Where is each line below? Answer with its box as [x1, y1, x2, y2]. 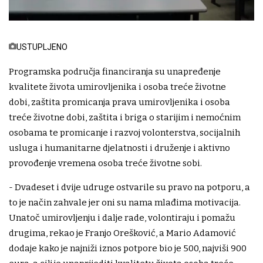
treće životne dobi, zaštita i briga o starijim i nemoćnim [9, 112, 241, 123]
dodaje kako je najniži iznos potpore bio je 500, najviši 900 [9, 242, 247, 254]
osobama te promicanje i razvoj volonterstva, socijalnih [9, 127, 240, 138]
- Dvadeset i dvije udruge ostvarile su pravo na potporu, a [9, 181, 250, 193]
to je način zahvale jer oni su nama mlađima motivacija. [9, 197, 241, 208]
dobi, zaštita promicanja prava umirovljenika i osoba [9, 96, 230, 107]
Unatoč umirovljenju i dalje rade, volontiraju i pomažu [9, 212, 235, 223]
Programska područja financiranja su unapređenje [9, 66, 221, 77]
